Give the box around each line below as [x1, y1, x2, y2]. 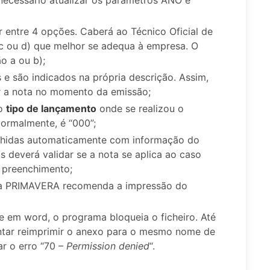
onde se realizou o [96, 102, 184, 115]
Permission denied [66, 239, 149, 252]
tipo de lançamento [6, 102, 96, 115]
